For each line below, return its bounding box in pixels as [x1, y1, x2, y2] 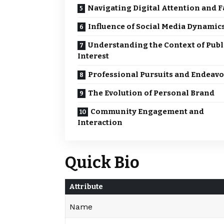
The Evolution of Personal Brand [88, 88, 214, 98]
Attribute [69, 182, 103, 191]
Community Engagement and [90, 107, 204, 116]
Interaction [77, 118, 122, 127]
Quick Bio [65, 153, 139, 172]
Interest [77, 51, 109, 61]
